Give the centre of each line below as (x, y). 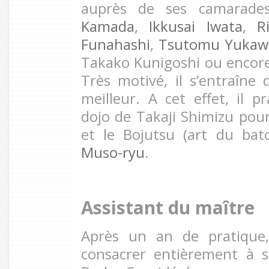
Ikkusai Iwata (196, 27)
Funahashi (116, 45)
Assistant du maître (168, 207)
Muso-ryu (113, 153)
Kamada (108, 27)
